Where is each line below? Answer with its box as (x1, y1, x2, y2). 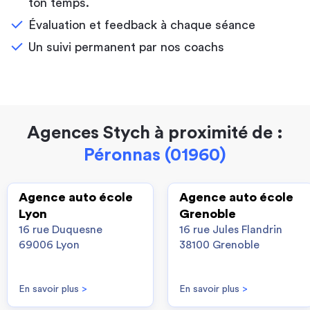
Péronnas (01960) (84, 146, 226, 164)
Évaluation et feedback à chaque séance (28, 19, 255, 31)
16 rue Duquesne (19, 224, 102, 235)
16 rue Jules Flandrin (179, 224, 282, 235)
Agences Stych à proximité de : (27, 124, 283, 142)
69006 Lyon (19, 239, 80, 250)
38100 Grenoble (179, 239, 259, 250)
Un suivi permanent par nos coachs (28, 41, 224, 53)
